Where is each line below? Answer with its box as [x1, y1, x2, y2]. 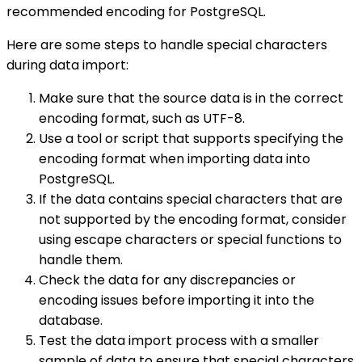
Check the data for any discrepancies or [39, 270, 296, 289]
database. [39, 310, 103, 330]
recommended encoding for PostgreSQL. [6, 2, 266, 21]
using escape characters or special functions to [39, 229, 342, 249]
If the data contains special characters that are [39, 189, 343, 208]
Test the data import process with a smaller [39, 330, 319, 350]
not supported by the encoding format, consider [39, 209, 347, 229]
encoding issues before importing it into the [39, 290, 314, 309]
